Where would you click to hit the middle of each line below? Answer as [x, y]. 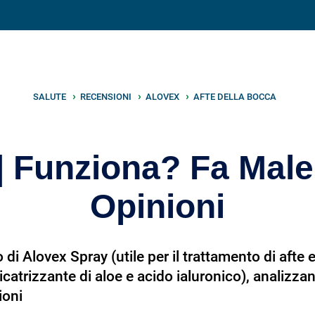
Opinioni [157, 206]
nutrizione [181, 18]
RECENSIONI [106, 97]
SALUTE [50, 97]
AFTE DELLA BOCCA [235, 97]
